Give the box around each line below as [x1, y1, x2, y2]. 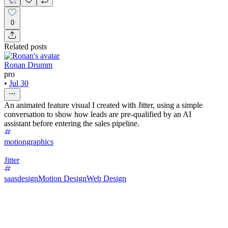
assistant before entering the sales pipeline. [4, 119, 139, 128]
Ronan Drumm [4, 60, 52, 69]
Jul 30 [9, 78, 28, 88]
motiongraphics [4, 137, 53, 146]
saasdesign [4, 174, 38, 183]
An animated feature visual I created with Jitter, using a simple [4, 100, 203, 109]
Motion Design [38, 174, 87, 183]
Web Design [87, 174, 126, 183]
